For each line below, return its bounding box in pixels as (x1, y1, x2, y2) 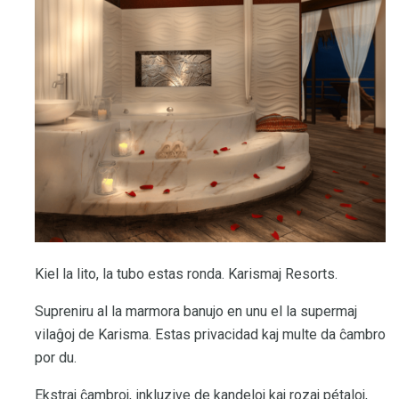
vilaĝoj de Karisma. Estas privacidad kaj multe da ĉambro (35, 326, 386, 344)
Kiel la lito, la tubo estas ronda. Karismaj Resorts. (35, 265, 338, 283)
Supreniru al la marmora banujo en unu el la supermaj (35, 303, 357, 321)
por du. (35, 349, 77, 367)
